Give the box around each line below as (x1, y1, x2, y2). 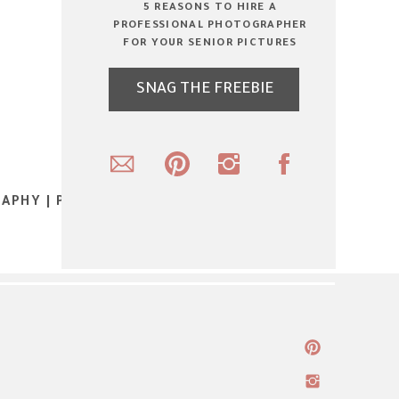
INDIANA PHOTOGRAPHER (78, 221, 265, 235)
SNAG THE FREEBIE (135, 82, 273, 99)
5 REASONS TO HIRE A (142, 3, 278, 14)
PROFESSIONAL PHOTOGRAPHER (113, 20, 307, 32)
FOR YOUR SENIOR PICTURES (123, 38, 297, 50)
